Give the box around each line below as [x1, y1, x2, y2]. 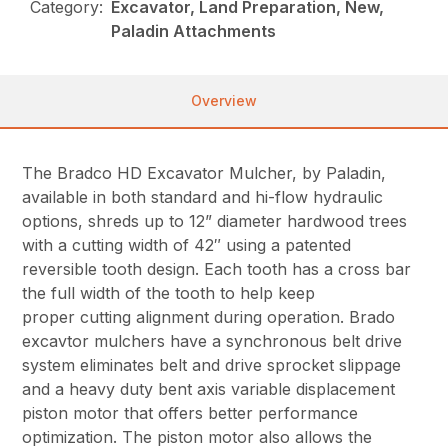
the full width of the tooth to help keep [22, 282, 316, 303]
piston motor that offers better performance [22, 402, 359, 423]
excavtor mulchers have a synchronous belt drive [22, 330, 403, 351]
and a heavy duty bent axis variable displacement [22, 378, 396, 399]
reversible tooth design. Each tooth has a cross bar [22, 258, 412, 279]
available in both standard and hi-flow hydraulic [22, 186, 384, 207]
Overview [191, 91, 257, 109]
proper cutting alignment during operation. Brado [22, 306, 396, 327]
